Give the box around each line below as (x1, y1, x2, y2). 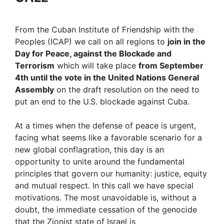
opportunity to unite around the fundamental (15, 156, 184, 167)
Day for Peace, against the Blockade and (15, 48, 171, 59)
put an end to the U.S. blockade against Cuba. (15, 96, 189, 107)
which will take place (54, 60, 138, 71)
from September (138, 60, 203, 71)
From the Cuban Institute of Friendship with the (15, 24, 194, 35)
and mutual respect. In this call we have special (15, 180, 193, 191)
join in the (167, 36, 205, 47)
